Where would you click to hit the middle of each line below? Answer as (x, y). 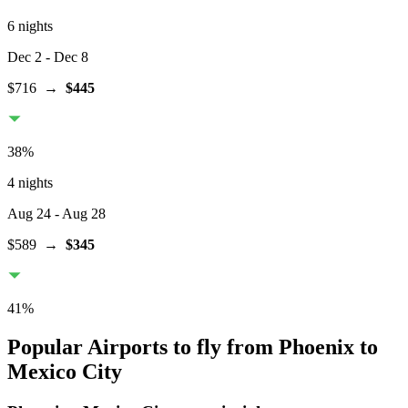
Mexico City (65, 371)
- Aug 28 (78, 214)
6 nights (30, 26)
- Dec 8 (65, 57)
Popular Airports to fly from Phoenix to (193, 347)
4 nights (30, 183)
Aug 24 (29, 214)
